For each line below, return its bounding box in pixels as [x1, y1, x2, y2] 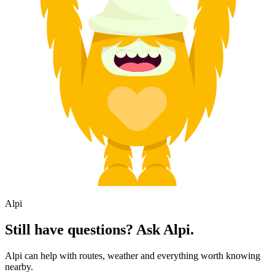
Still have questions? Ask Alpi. [5, 221, 194, 238]
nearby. [5, 261, 33, 272]
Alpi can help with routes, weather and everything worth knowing [5, 250, 260, 261]
